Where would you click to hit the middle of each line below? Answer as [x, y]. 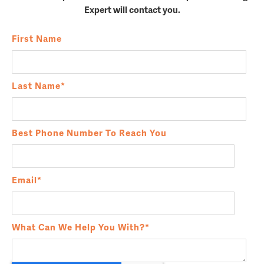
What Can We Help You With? [78, 227]
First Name [37, 38]
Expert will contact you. [132, 9]
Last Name [36, 85]
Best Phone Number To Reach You [89, 132]
